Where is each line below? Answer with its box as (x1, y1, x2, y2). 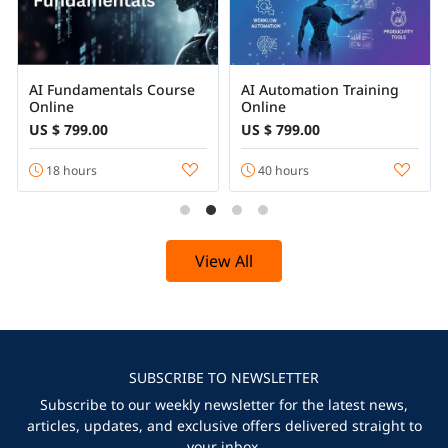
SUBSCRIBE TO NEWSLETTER (129, 367, 319, 387)
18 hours (42, 162, 97, 180)
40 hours (254, 162, 309, 180)
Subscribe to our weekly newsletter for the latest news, (40, 394, 408, 414)
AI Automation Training (240, 79, 399, 99)
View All (195, 249, 253, 272)
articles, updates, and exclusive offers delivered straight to (26, 415, 422, 435)
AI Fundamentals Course (28, 79, 195, 99)
